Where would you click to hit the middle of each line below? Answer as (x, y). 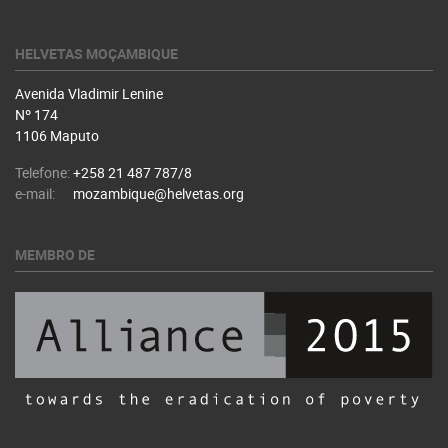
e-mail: (35, 193)
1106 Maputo (57, 135)
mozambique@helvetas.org (158, 193)
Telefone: (42, 172)
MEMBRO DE (55, 254)
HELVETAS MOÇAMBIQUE (96, 53)
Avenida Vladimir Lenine (89, 93)
